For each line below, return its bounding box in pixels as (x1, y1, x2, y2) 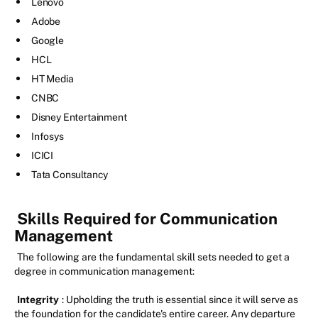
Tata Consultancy (31, 169, 109, 181)
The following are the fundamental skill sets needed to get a (17, 251, 290, 263)
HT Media (31, 73, 74, 85)
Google (31, 35, 64, 47)
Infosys (31, 131, 64, 143)
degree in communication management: (14, 265, 194, 278)
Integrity (17, 294, 59, 306)
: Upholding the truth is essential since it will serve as (62, 294, 298, 306)
